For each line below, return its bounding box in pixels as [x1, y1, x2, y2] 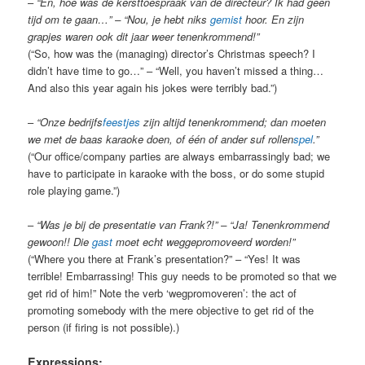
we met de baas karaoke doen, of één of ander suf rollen [28, 130, 294, 147]
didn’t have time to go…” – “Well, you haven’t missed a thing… [28, 62, 324, 78]
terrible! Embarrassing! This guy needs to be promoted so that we [28, 268, 337, 284]
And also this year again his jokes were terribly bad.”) [28, 79, 278, 95]
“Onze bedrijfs [37, 113, 103, 130]
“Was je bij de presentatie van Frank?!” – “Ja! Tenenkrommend [37, 217, 330, 233]
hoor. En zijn [242, 11, 305, 27]
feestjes [103, 113, 141, 130]
